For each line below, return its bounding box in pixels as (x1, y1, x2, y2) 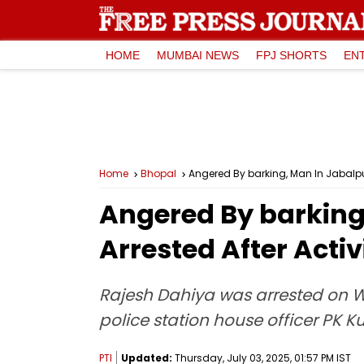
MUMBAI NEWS (157, 48, 239, 62)
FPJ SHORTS (256, 48, 327, 62)
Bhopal (141, 167, 176, 180)
